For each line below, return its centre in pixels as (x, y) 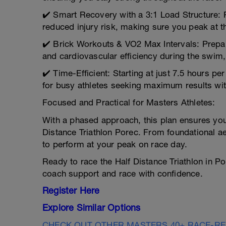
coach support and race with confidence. (123, 174)
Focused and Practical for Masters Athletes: (129, 102)
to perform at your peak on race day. (115, 144)
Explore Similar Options (92, 208)
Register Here (71, 190)
